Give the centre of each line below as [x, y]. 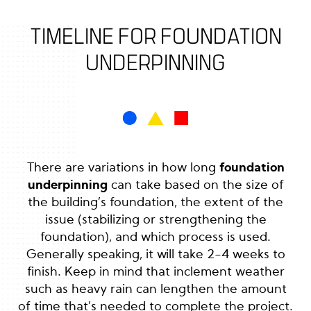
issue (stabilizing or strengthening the [155, 220]
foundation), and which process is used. [155, 237]
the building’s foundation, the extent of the [155, 202]
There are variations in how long [123, 168]
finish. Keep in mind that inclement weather [155, 272]
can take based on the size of [195, 185]
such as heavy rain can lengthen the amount [155, 289]
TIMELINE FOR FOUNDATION [155, 36]
